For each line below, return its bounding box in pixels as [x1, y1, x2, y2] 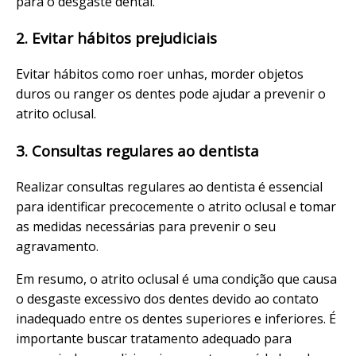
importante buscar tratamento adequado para [16, 329, 292, 347]
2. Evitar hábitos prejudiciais [16, 28, 217, 48]
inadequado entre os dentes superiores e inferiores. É [16, 309, 336, 327]
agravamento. [16, 237, 99, 255]
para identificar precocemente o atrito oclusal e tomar [16, 197, 336, 215]
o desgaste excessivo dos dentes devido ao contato [16, 289, 319, 308]
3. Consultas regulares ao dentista [16, 140, 259, 161]
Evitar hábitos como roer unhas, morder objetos [16, 65, 304, 83]
